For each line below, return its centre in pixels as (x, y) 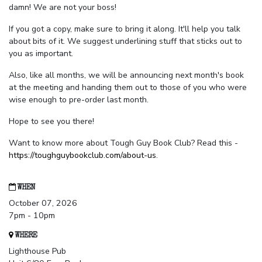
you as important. (41, 54)
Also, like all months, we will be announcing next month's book (126, 75)
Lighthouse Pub (37, 251)
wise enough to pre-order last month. (79, 100)
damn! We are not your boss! (63, 8)
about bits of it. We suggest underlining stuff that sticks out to (125, 42)
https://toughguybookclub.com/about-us (82, 156)
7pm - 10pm (32, 216)
